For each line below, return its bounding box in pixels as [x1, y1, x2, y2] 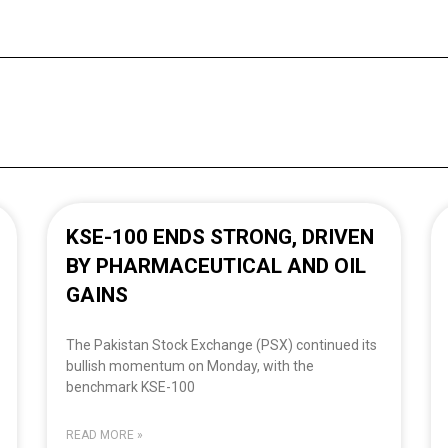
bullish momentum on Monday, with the [66, 358, 315, 375]
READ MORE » [66, 428, 144, 443]
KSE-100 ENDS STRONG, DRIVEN [66, 225, 375, 250]
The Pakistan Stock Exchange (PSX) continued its [66, 337, 378, 354]
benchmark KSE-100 [66, 379, 196, 396]
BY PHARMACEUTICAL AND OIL [66, 254, 367, 279]
